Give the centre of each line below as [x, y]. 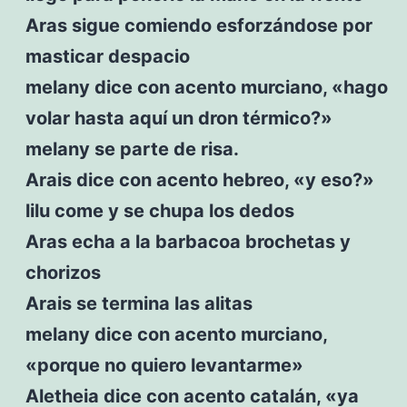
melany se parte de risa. [132, 149]
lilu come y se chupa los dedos [159, 210]
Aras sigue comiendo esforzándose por [199, 25]
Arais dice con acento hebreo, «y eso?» [199, 179]
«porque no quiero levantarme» [164, 365]
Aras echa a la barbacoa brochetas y [188, 241]
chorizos [63, 272]
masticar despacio [107, 56]
